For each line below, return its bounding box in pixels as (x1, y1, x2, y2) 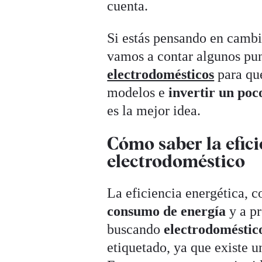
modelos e (107, 84, 169, 100)
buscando (107, 221, 164, 237)
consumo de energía (107, 203, 226, 219)
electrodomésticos (107, 66, 215, 82)
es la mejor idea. (107, 102, 201, 118)
